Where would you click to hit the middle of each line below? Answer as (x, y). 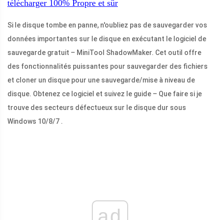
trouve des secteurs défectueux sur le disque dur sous (97, 108)
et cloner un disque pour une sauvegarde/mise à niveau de (101, 80)
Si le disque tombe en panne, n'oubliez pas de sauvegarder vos (107, 25)
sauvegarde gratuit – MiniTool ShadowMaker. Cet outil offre (104, 53)
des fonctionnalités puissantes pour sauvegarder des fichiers (108, 67)
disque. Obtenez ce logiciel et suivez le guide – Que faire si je (105, 94)
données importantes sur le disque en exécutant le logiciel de (107, 39)
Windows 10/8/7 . (35, 122)
